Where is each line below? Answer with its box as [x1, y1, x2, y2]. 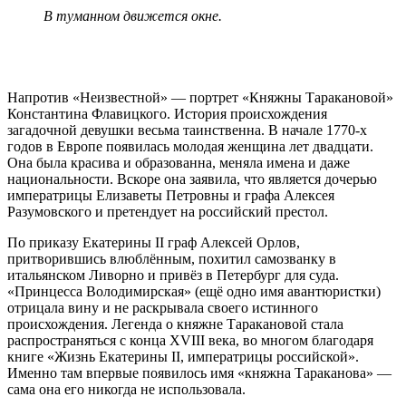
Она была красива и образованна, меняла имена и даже [7, 154, 350, 170]
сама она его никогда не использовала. [7, 381, 246, 397]
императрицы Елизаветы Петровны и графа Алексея [7, 187, 334, 203]
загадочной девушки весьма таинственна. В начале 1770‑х [7, 121, 367, 138]
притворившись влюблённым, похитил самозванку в [7, 250, 336, 266]
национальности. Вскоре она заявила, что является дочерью [7, 170, 377, 187]
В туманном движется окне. [43, 7, 222, 24]
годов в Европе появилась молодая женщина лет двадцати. [7, 138, 373, 154]
